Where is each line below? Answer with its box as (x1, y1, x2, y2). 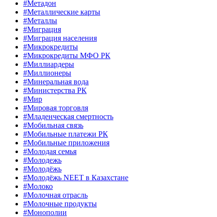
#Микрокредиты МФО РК (23, 51, 110, 60)
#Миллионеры (23, 69, 71, 77)
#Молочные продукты (23, 200, 97, 208)
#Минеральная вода (23, 77, 89, 86)
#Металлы (23, 16, 57, 25)
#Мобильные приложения (23, 139, 109, 147)
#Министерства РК (23, 86, 87, 95)
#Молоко (23, 182, 53, 191)
